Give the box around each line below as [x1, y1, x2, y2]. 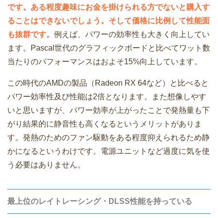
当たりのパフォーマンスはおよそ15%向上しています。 [7, 57, 202, 66]
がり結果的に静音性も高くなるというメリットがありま [7, 120, 202, 128]
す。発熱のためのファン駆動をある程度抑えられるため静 [7, 133, 210, 142]
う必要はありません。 [7, 161, 85, 169]
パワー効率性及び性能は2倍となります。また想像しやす [7, 92, 206, 101]
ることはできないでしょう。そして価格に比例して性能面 [7, 17, 210, 25]
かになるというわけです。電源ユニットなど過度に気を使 [7, 147, 210, 156]
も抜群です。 [7, 30, 54, 39]
